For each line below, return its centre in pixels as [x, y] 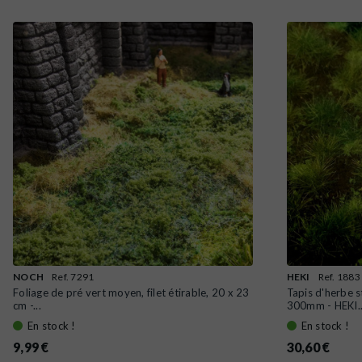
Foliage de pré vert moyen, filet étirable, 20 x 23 [131, 292]
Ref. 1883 [339, 276]
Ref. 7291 [73, 276]
